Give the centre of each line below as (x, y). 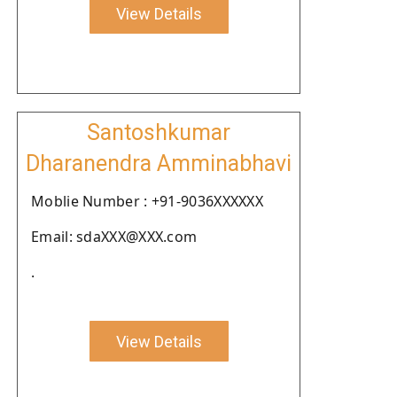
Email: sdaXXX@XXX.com (114, 237)
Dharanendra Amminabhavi (159, 163)
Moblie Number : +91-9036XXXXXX (147, 201)
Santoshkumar (159, 132)
